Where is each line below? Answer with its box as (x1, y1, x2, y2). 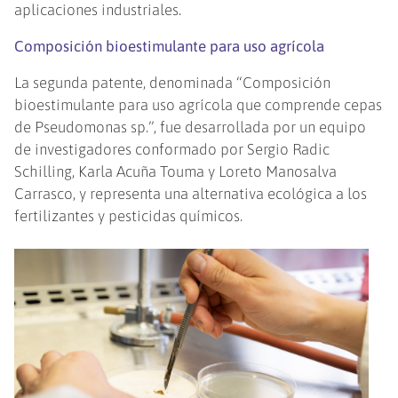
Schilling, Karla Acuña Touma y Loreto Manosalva (14, 163, 338, 181)
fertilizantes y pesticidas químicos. (14, 207, 247, 226)
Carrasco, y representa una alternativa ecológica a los (14, 185, 368, 203)
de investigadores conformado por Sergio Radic (14, 140, 330, 159)
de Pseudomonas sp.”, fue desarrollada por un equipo (14, 118, 367, 137)
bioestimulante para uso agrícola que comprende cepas (14, 96, 383, 115)
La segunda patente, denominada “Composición (14, 74, 331, 92)
